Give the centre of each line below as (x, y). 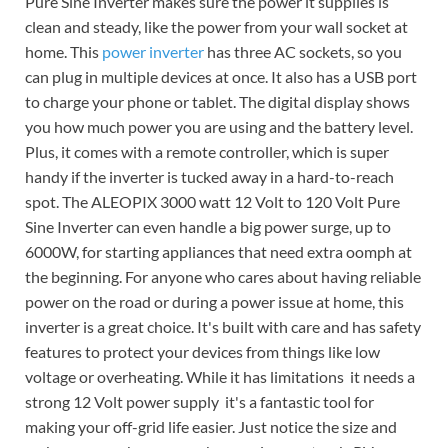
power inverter (153, 51)
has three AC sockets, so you (303, 51)
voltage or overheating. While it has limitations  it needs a (220, 376)
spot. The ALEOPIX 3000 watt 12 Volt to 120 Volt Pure (212, 201)
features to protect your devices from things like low (202, 351)
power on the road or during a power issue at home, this (214, 301)
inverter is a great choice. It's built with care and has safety (223, 326)
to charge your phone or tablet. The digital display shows (217, 101)
